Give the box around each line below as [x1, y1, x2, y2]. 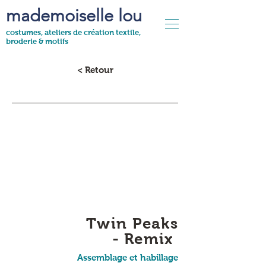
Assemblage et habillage [77, 252, 178, 262]
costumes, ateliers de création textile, [6, 28, 141, 37]
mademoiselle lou [6, 5, 142, 26]
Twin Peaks [86, 215, 178, 232]
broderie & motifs [6, 37, 68, 46]
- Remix [112, 230, 178, 247]
